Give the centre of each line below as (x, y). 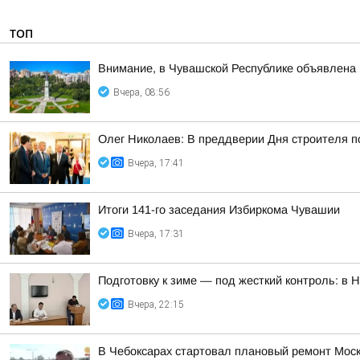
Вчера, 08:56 (141, 92)
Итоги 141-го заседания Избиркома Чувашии (219, 210)
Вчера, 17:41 (156, 163)
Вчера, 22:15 (156, 305)
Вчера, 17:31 (156, 234)
